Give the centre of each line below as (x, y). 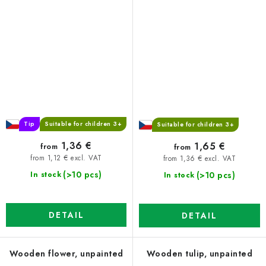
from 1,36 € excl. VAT (199, 159)
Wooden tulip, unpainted (199, 253)
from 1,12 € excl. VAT (66, 158)
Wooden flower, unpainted (66, 253)
